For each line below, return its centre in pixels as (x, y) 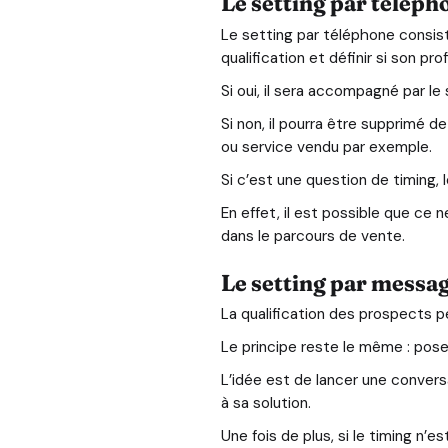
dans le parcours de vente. (312, 235)
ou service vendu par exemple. (326, 146)
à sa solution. (265, 403)
